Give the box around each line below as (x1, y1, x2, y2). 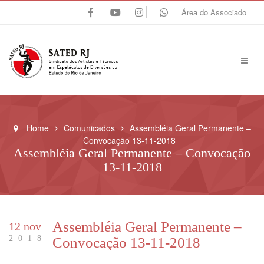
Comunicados (63, 122, 115, 134)
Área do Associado (181, 6, 246, 18)
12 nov (9, 220, 41, 233)
